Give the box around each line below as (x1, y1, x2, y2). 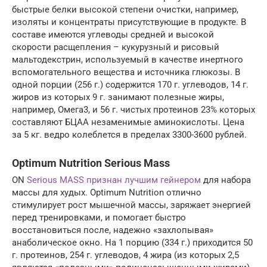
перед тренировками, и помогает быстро (12, 212, 186, 223)
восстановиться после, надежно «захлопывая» (12, 224, 213, 235)
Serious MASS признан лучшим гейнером (27, 174, 201, 185)
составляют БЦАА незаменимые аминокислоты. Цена (12, 116, 244, 128)
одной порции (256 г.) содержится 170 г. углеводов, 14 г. (12, 79, 249, 90)
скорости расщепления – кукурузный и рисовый (12, 41, 219, 52)
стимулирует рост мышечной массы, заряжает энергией (12, 199, 251, 210)
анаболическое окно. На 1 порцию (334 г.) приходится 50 (12, 237, 253, 248)
